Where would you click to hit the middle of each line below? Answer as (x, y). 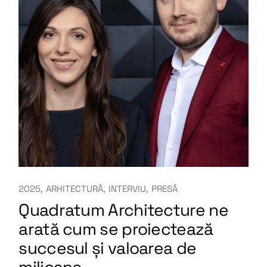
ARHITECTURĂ (75, 188)
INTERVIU (128, 188)
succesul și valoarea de (108, 248)
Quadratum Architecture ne (123, 209)
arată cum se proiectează (116, 229)
